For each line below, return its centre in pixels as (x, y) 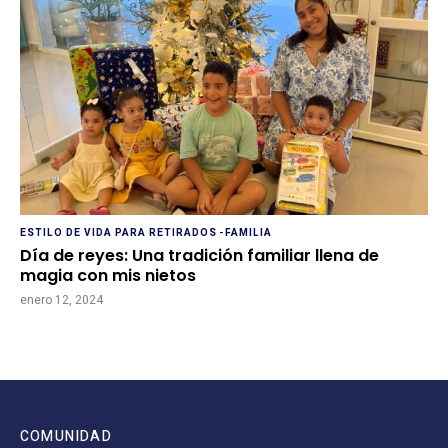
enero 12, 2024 (61, 300)
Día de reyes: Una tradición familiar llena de (199, 255)
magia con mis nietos (108, 275)
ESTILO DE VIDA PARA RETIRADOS (118, 233)
